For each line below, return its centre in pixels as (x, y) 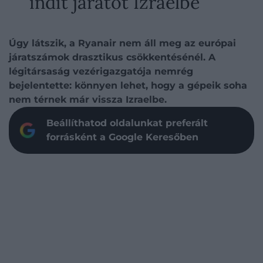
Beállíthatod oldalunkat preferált (127, 123)
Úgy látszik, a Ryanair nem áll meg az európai (122, 43)
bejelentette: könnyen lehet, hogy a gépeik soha (128, 85)
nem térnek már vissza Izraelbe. (88, 100)
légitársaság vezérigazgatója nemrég (101, 71)
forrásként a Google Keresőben (122, 137)
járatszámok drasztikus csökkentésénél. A (112, 57)
